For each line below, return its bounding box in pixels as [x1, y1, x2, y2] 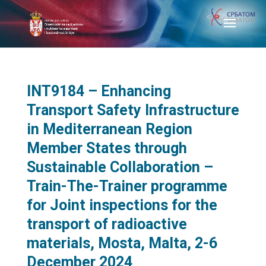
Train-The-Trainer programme [26, 178, 227, 195]
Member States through [26, 140, 187, 157]
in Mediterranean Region [26, 121, 192, 138]
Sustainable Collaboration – [26, 159, 213, 176]
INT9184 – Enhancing [26, 83, 171, 100]
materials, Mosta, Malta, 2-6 [26, 235, 217, 252]
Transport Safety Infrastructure [26, 102, 239, 119]
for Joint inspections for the [26, 197, 217, 214]
